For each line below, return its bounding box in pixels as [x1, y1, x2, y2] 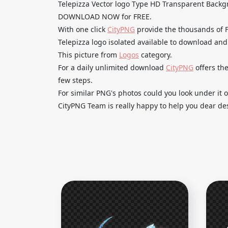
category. [139, 49, 172, 60]
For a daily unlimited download [58, 62, 166, 72]
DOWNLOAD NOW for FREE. [58, 11, 152, 21]
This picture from [58, 49, 119, 60]
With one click [58, 24, 107, 34]
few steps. [58, 75, 93, 85]
